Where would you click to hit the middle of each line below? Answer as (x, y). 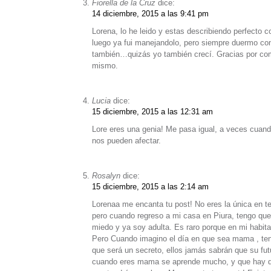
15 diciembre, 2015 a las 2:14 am (150, 186)
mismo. (105, 65)
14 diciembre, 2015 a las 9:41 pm (150, 13)
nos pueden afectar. (126, 140)
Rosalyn (106, 175)
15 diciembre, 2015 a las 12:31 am (152, 111)
